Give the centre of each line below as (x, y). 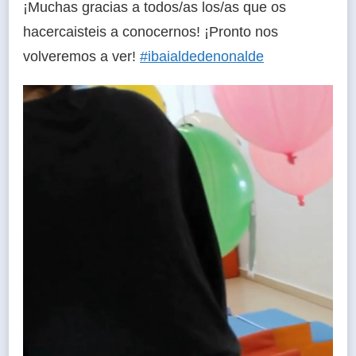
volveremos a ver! (81, 57)
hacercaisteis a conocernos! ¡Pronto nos (151, 32)
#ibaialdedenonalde (202, 57)
